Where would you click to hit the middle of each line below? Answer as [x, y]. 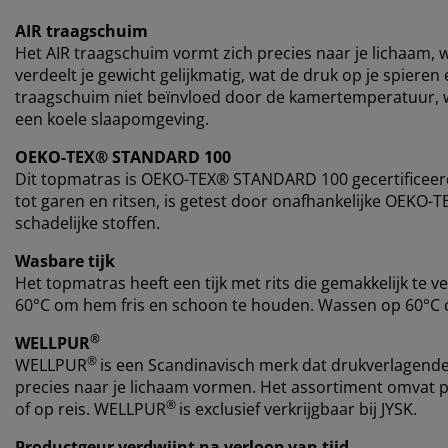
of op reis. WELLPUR [90, 408]
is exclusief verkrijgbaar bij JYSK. [298, 408]
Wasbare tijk [65, 260]
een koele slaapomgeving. [112, 118]
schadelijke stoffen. [87, 222]
